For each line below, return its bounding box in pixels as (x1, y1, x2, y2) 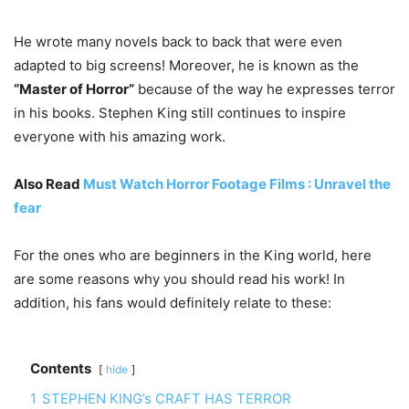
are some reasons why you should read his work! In (14, 269, 345, 288)
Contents (30, 359, 91, 377)
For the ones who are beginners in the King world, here (14, 246, 372, 264)
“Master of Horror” (14, 79, 134, 98)
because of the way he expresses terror (134, 79, 395, 98)
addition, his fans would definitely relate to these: (14, 293, 331, 311)
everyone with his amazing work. (14, 127, 225, 145)
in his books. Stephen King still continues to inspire (14, 103, 346, 121)
